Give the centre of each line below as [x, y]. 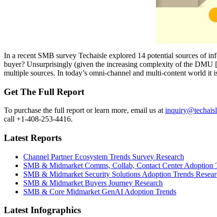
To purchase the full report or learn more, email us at [85, 110]
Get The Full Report [44, 92]
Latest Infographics [42, 210]
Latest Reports [33, 138]
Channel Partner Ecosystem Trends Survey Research [104, 156]
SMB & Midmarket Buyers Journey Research [93, 183]
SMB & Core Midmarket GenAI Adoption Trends [100, 191]
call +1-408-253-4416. [38, 119]
